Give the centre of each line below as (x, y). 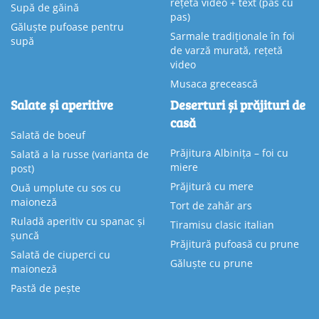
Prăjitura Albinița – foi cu (229, 153)
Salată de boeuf (48, 135)
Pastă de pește (46, 288)
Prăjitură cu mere (212, 187)
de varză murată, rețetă (226, 51)
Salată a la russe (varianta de (80, 155)
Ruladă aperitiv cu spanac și (78, 221)
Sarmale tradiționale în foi (232, 36)
